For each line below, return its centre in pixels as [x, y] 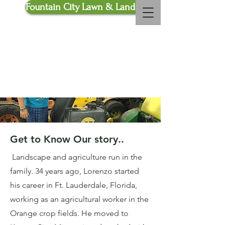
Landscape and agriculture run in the [76, 157]
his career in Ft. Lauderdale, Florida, [74, 185]
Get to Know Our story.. [67, 139]
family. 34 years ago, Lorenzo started [75, 171]
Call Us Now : [54, 38]
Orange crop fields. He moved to [69, 213]
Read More [64, 81]
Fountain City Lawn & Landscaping [96, 7]
